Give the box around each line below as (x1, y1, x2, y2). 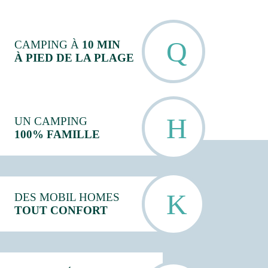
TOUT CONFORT (14, 203, 108, 217)
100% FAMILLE (14, 127, 100, 141)
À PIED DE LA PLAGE (14, 51, 134, 65)
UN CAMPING (14, 114, 87, 127)
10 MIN (82, 38, 120, 51)
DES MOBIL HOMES (14, 190, 120, 203)
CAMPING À (14, 38, 82, 51)
